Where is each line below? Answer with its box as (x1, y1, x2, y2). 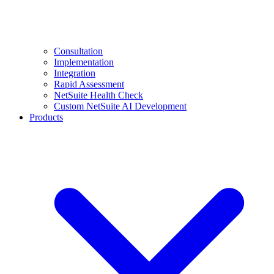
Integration (54, 68, 95, 78)
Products (29, 112, 63, 122)
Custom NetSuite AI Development (54, 101, 187, 111)
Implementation (54, 57, 114, 67)
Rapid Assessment (54, 79, 124, 89)
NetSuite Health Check (54, 90, 143, 100)
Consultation (54, 46, 103, 56)
